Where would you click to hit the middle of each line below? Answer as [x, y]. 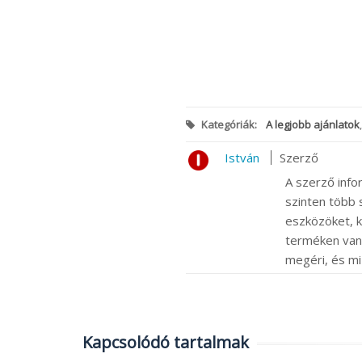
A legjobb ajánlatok [312, 125]
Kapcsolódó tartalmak [166, 343]
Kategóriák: [229, 125]
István [242, 158]
